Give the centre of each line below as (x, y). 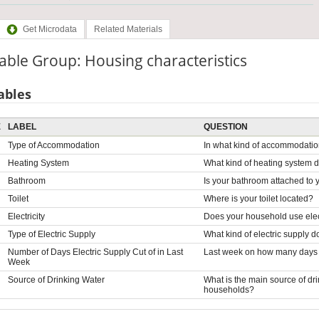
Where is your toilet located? (258, 198)
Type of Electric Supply (51, 234)
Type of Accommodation (53, 145)
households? (229, 289)
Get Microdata (49, 30)
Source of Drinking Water (56, 279)
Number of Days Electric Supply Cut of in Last (95, 252)
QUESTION (225, 126)
